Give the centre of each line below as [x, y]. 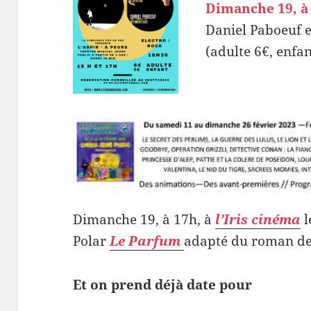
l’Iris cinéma [258, 219]
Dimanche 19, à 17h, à [144, 219]
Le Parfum [147, 241]
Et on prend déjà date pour [163, 284]
